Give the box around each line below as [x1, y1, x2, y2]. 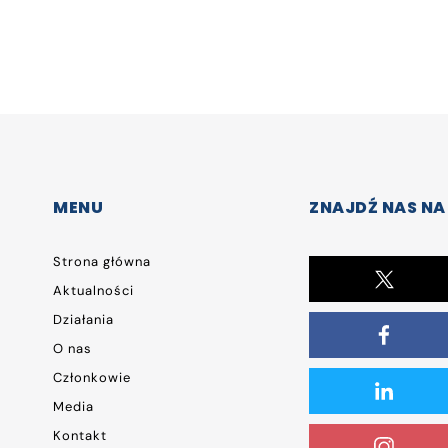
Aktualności [53, 282, 135, 300]
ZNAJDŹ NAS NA [309, 196, 446, 220]
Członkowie [53, 369, 132, 387]
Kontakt [53, 427, 108, 445]
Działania [53, 311, 115, 329]
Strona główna [53, 253, 152, 271]
